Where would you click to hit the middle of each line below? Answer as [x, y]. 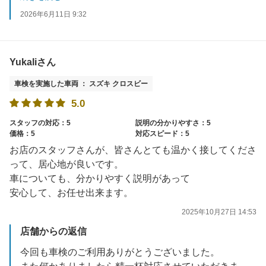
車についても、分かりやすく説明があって [100, 179]
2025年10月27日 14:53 [219, 212]
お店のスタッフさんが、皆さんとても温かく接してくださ [133, 150]
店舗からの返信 [53, 231]
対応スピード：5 [162, 134]
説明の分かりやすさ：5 [173, 123]
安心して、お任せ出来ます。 [71, 193]
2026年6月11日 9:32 [53, 14]
